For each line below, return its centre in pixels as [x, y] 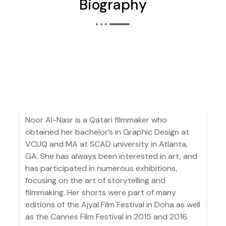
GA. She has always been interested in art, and [111, 156]
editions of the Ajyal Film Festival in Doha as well [113, 205]
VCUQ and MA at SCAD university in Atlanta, [106, 144]
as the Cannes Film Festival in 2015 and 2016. [107, 217]
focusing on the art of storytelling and [95, 181]
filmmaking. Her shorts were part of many [101, 193]
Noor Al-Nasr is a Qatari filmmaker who [96, 120]
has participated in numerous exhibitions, [101, 168]
